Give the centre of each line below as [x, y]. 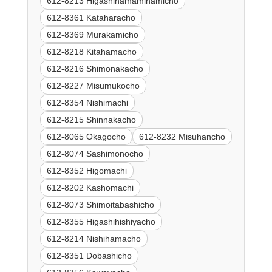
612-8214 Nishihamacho [93, 239]
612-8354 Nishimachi [87, 103]
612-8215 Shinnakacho [91, 120]
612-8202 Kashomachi [90, 188]
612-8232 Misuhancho [182, 137]
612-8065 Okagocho [86, 137]
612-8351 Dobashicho [89, 256]
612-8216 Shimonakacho [95, 69]
